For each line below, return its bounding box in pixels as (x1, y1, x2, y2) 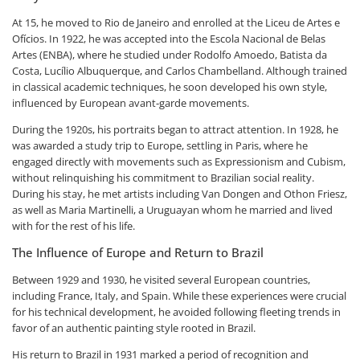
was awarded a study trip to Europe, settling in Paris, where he (12, 137, 308, 153)
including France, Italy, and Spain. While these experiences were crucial (12, 288, 346, 303)
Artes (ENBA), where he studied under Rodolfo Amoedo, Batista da (12, 47, 327, 62)
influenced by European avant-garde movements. (12, 95, 249, 110)
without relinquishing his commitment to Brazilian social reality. (12, 170, 314, 185)
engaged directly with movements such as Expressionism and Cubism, (12, 153, 346, 169)
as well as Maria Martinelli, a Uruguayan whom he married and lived (12, 202, 333, 217)
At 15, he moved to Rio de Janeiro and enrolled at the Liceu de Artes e (12, 14, 340, 30)
